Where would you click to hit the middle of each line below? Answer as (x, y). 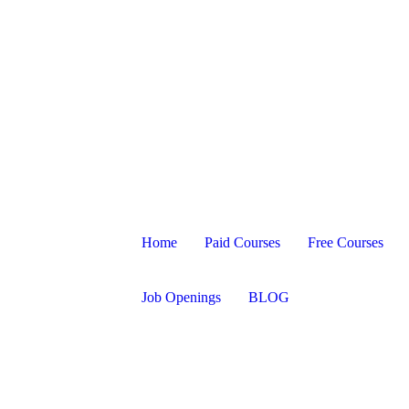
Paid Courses (242, 243)
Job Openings (181, 298)
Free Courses (346, 243)
